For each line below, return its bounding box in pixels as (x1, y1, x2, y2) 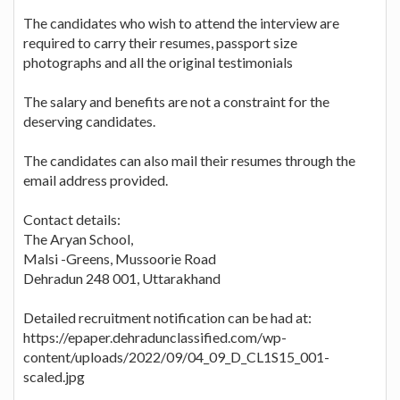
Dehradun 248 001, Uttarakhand (23, 269, 221, 287)
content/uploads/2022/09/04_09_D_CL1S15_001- (23, 347, 329, 365)
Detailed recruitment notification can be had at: (23, 308, 312, 326)
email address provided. (23, 171, 168, 188)
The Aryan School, (23, 229, 133, 247)
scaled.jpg (23, 367, 85, 385)
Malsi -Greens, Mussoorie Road (23, 249, 216, 267)
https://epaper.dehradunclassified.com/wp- (23, 328, 287, 346)
